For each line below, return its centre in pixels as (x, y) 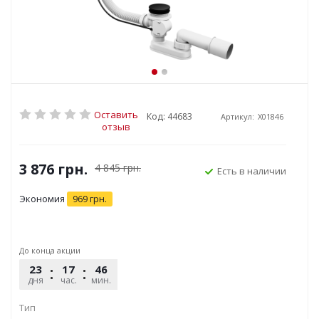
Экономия (42, 199)
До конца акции (50, 250)
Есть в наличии (252, 171)
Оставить (116, 115)
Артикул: (237, 116)
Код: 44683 (169, 116)
